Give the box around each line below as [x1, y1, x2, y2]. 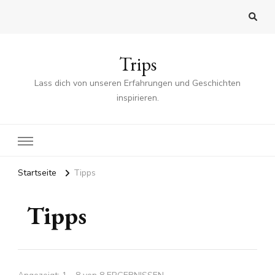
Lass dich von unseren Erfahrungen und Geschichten [34, 77, 241, 90]
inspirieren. [116, 92, 159, 104]
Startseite [18, 167, 56, 179]
